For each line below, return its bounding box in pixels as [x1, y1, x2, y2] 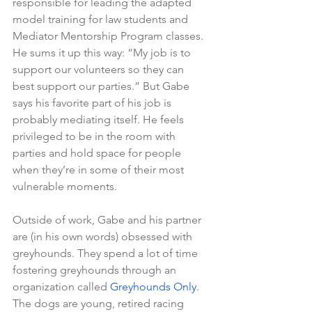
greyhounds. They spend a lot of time [13, 246, 201, 260]
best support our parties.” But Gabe [13, 79, 192, 93]
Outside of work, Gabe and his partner [13, 212, 204, 226]
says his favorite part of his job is [13, 95, 174, 109]
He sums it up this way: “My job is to [13, 45, 194, 59]
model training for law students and [13, 12, 191, 26]
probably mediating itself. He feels [13, 112, 187, 126]
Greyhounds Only [110, 279, 196, 293]
